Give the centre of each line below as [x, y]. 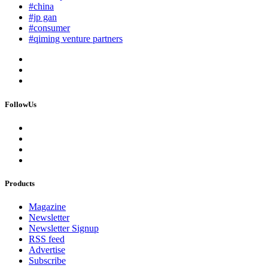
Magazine [47, 207]
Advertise [47, 250]
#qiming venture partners [76, 39]
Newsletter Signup [64, 229]
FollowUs [21, 104]
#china [41, 7]
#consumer [49, 28]
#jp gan [43, 17]
